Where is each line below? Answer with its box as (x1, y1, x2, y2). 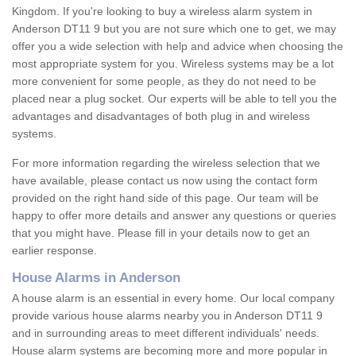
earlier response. (12, 244, 97, 257)
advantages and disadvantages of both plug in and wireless (12, 110, 310, 123)
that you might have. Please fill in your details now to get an (12, 226, 310, 240)
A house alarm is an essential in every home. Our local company (12, 292, 335, 305)
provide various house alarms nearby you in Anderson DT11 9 (12, 309, 323, 323)
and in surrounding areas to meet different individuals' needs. (12, 327, 319, 340)
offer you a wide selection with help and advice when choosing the (12, 40, 343, 53)
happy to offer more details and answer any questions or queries (12, 209, 336, 222)
